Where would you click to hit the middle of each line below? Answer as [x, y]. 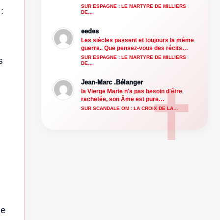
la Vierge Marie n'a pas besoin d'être [132, 91]
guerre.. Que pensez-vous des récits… [135, 48]
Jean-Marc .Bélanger [112, 82]
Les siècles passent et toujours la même [137, 40]
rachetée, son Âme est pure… [123, 99]
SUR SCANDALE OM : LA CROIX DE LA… [130, 108]
